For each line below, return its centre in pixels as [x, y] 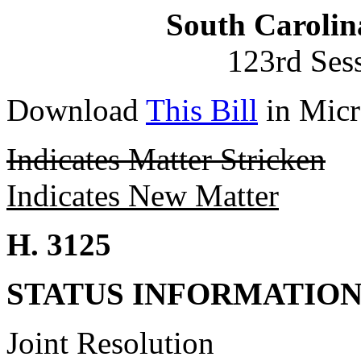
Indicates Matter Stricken [166, 159]
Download [76, 110]
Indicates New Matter [143, 195]
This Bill [202, 110]
